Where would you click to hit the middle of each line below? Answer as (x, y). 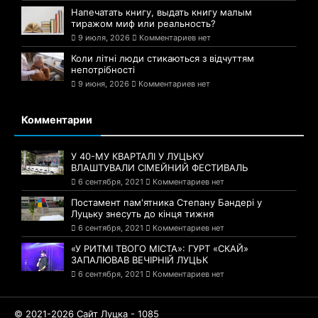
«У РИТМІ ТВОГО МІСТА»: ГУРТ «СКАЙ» (160, 248)
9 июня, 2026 (104, 84)
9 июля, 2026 (104, 38)
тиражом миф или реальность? (143, 23)
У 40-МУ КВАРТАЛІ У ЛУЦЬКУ (137, 156)
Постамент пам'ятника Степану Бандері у (166, 202)
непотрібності (103, 70)
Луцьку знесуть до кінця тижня (142, 214)
